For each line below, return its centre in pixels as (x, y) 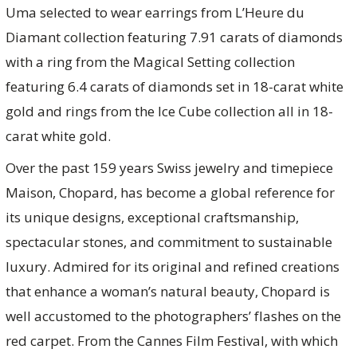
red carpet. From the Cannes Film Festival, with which (171, 341)
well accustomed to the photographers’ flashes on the (173, 316)
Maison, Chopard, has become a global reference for (170, 193)
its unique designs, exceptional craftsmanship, (152, 218)
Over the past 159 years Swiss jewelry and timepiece (169, 168)
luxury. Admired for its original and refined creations (172, 267)
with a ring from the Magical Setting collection (150, 61)
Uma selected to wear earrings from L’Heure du (155, 12)
